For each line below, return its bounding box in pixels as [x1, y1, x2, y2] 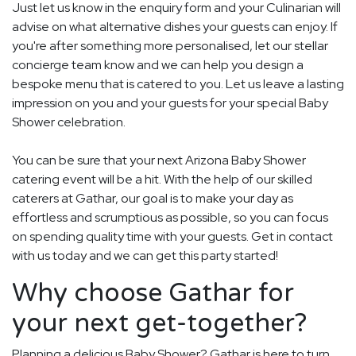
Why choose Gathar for [12, 278, 294, 309]
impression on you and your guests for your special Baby [12, 95, 328, 112]
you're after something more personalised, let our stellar [12, 37, 328, 55]
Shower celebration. [12, 114, 126, 131]
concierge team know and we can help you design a [12, 56, 304, 74]
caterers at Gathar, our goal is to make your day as [12, 190, 293, 207]
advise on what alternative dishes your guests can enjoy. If [12, 18, 338, 36]
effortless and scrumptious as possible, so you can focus [12, 209, 328, 226]
